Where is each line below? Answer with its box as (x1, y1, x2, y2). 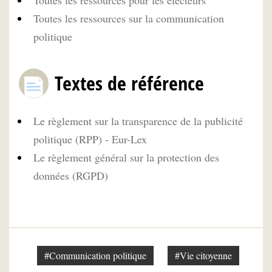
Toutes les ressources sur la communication (33, 11, 224, 26)
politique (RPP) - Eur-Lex (33, 131, 147, 146)
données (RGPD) (33, 168, 108, 183)
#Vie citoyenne (175, 248, 232, 262)
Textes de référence (55, 69, 204, 96)
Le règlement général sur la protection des (33, 149, 219, 165)
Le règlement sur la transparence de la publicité (33, 113, 243, 128)
